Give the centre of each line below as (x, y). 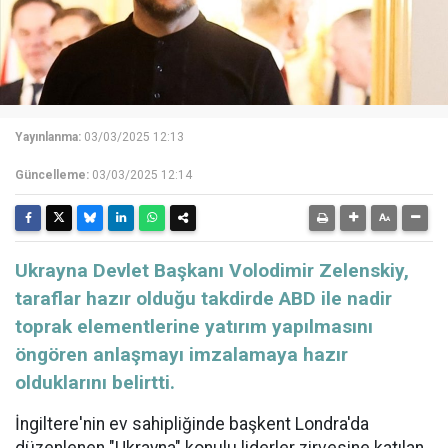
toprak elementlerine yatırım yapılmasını (194, 327)
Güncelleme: (52, 175)
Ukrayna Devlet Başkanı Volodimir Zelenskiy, (212, 271)
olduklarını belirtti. (95, 383)
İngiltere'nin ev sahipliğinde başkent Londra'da (192, 424)
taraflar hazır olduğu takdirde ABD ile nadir (203, 299)
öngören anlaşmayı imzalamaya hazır (181, 355)
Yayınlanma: (48, 137)
